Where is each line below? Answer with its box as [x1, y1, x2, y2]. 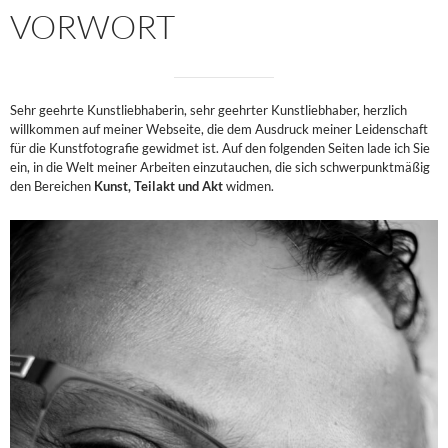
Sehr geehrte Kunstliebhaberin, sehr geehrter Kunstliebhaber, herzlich [10, 101, 407, 118]
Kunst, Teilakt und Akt [94, 177, 223, 194]
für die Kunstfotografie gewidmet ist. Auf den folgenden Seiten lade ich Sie [10, 139, 430, 156]
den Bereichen [10, 177, 94, 194]
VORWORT [10, 5, 175, 47]
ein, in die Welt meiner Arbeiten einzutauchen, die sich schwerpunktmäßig [10, 158, 430, 175]
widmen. [223, 177, 274, 194]
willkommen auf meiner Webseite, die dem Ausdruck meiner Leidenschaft [10, 120, 428, 137]
